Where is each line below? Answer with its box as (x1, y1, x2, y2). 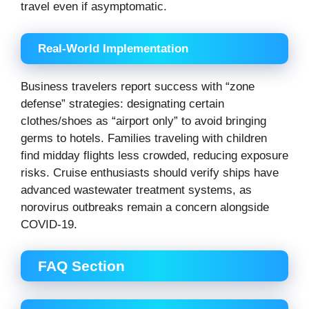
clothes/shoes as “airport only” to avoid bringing (21, 114, 266, 128)
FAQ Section (38, 258, 125, 275)
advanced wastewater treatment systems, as (21, 183, 252, 197)
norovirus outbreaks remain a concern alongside (21, 200, 269, 214)
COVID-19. (21, 217, 77, 231)
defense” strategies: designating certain (21, 97, 224, 110)
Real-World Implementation (38, 41, 188, 55)
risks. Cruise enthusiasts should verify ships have (21, 166, 279, 179)
